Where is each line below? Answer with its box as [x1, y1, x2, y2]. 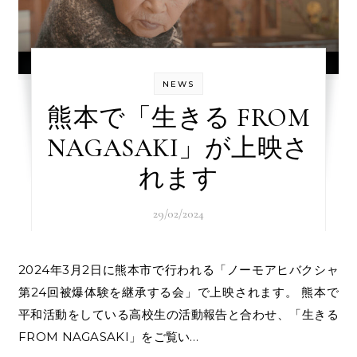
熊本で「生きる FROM [47, 102, 310, 134]
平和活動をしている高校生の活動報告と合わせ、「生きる [18, 307, 339, 323]
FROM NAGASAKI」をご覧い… [18, 329, 199, 345]
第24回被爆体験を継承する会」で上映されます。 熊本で [18, 284, 339, 300]
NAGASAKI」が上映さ [47, 132, 310, 164]
